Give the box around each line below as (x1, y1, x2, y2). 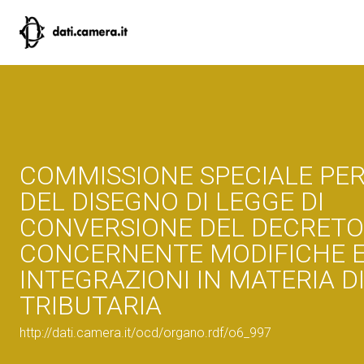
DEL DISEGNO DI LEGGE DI (19, 186, 324, 217)
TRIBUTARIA (19, 290, 162, 321)
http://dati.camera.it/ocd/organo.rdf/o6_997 (19, 325, 271, 340)
